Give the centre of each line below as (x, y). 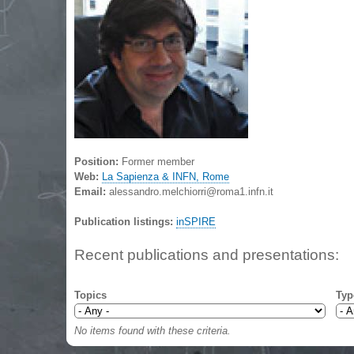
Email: (92, 192)
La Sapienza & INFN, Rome (166, 177)
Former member (158, 162)
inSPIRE (196, 222)
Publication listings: (125, 222)
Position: (98, 162)
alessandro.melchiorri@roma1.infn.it (191, 192)
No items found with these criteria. (153, 331)
